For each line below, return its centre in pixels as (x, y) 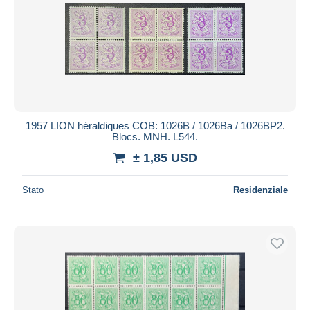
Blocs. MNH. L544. (155, 136)
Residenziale (261, 190)
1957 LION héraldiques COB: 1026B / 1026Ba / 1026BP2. (155, 125)
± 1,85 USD (165, 157)
